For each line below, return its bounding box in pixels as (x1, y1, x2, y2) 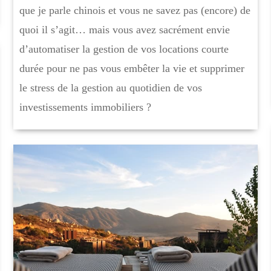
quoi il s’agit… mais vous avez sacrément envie (19, 23, 230, 36)
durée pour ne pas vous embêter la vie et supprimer (19, 62, 244, 74)
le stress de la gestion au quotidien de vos (19, 81, 202, 94)
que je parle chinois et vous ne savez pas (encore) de (19, 4, 250, 16)
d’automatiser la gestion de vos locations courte (19, 42, 229, 55)
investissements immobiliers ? (19, 100, 151, 113)
